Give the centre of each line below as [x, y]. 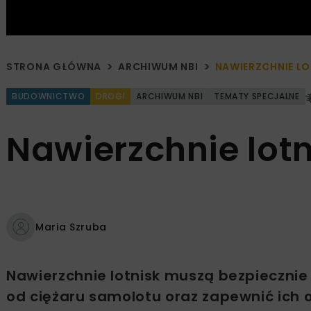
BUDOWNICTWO [49, 96]
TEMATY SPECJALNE [257, 96]
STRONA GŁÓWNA [54, 67]
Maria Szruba [71, 227]
